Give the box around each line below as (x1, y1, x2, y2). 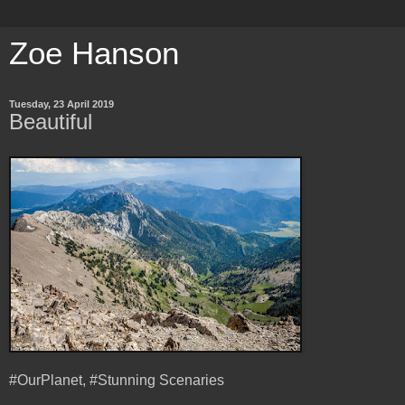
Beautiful (9, 109, 92, 134)
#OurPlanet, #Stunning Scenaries (9, 372, 224, 388)
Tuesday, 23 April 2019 (9, 99, 114, 109)
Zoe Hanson (9, 36, 179, 71)
